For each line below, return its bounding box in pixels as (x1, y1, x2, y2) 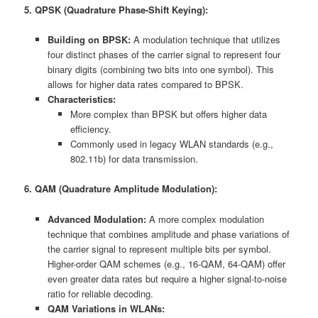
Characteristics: (47, 92, 116, 106)
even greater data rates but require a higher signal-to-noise (47, 271, 287, 285)
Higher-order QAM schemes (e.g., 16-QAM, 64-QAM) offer (47, 256, 285, 270)
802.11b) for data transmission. (70, 152, 199, 166)
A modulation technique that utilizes (130, 33, 280, 47)
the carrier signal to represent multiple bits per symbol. (47, 241, 271, 256)
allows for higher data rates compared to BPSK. (47, 77, 243, 92)
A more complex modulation (146, 212, 264, 226)
